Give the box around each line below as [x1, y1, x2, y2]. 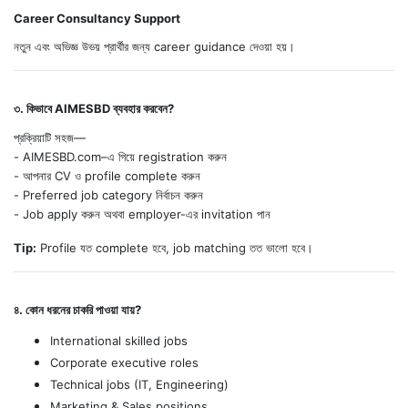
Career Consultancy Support [14, 11, 180, 26]
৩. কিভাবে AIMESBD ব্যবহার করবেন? [14, 101, 174, 117]
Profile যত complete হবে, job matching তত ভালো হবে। [36, 240, 313, 256]
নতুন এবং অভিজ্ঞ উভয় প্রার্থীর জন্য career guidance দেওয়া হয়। [14, 39, 295, 55]
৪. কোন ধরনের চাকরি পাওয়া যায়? [14, 302, 141, 318]
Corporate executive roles [50, 355, 199, 371]
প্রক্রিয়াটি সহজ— [14, 130, 86, 146]
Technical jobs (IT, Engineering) [50, 377, 229, 393]
